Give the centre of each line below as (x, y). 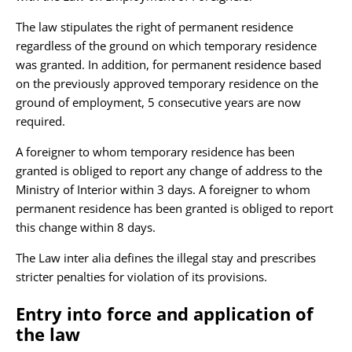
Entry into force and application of (165, 314)
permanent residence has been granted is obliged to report (174, 209)
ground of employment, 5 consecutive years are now (158, 103)
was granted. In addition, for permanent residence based (169, 65)
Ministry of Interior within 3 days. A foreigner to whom (163, 190)
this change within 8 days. (86, 227)
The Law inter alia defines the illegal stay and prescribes (166, 258)
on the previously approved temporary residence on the (167, 84)
